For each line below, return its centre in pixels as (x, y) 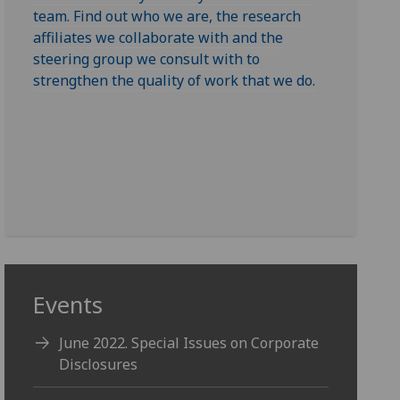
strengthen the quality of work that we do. (175, 80)
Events (68, 304)
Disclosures (99, 364)
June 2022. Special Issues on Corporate (189, 342)
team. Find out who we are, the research (167, 16)
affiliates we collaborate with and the (158, 37)
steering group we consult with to (147, 59)
